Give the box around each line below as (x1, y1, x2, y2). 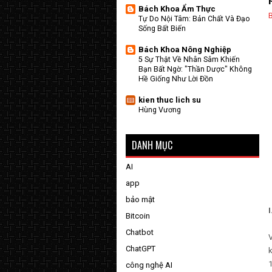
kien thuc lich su (138, 95, 201, 104)
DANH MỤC (132, 138, 172, 152)
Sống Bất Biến (138, 24, 186, 33)
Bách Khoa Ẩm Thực (138, 4, 216, 13)
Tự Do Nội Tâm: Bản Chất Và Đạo (138, 15, 250, 23)
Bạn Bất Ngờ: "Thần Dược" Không (138, 65, 252, 73)
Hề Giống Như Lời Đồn (138, 75, 213, 83)
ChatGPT (126, 244, 155, 253)
